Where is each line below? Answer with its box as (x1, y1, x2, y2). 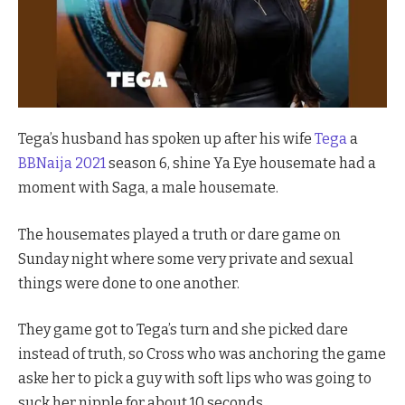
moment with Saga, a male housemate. (18, 179, 278, 197)
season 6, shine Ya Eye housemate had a (106, 155, 376, 173)
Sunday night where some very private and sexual (18, 250, 353, 268)
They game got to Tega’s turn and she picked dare (18, 321, 348, 339)
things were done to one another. (18, 274, 240, 292)
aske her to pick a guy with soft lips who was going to (18, 370, 372, 388)
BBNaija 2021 (18, 155, 106, 173)
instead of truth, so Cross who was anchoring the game (18, 345, 386, 363)
